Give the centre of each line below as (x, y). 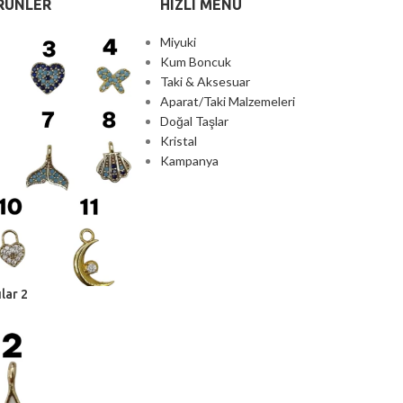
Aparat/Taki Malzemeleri (227, 101)
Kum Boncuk (195, 61)
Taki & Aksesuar (205, 81)
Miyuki (178, 41)
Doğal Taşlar (194, 121)
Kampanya (189, 160)
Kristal (178, 140)
